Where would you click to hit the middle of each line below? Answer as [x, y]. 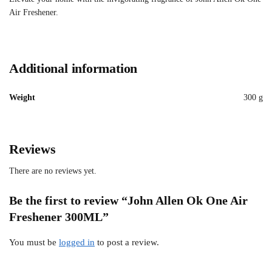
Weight [22, 98]
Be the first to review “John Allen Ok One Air [128, 201]
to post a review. [127, 243]
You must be [34, 243]
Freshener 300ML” [59, 217]
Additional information [73, 69]
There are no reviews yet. [53, 171]
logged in [77, 243]
